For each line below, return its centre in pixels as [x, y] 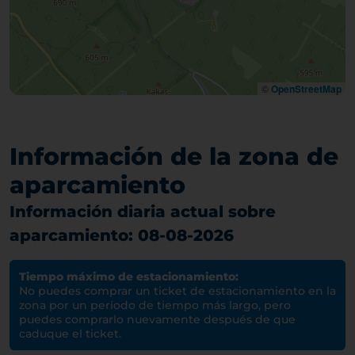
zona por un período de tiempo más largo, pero [155, 305]
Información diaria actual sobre [143, 212]
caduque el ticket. [70, 334]
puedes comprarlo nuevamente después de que [157, 319]
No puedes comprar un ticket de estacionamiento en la [177, 291]
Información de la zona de [174, 157]
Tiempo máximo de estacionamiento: [129, 277]
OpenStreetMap [306, 89]
